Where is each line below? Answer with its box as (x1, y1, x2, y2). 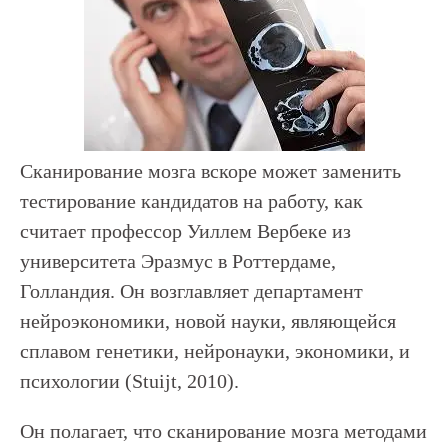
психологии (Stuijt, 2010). (20, 370, 239, 392)
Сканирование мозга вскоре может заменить (20, 160, 401, 182)
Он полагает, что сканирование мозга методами (20, 420, 427, 442)
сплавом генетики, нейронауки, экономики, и (20, 340, 410, 362)
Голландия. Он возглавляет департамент (20, 280, 363, 302)
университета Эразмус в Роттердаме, (20, 250, 336, 272)
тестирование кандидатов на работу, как (20, 190, 363, 212)
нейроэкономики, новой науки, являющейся (20, 310, 396, 332)
